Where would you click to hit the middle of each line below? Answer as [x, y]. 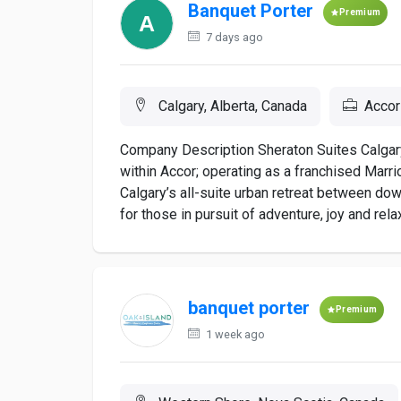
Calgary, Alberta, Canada [231, 106]
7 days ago [233, 37]
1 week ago [234, 334]
